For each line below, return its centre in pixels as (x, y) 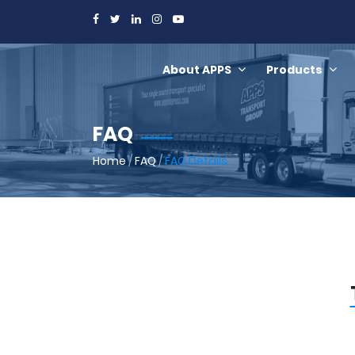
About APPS (197, 70)
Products (294, 70)
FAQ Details (196, 161)
